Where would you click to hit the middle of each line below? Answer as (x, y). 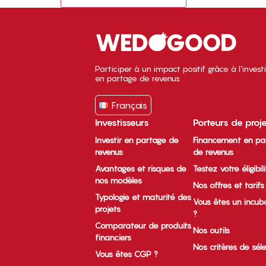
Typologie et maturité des (143, 197)
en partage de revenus (137, 78)
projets (108, 209)
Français (129, 105)
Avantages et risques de (141, 169)
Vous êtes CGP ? (126, 254)
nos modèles (118, 180)
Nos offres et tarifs (229, 185)
